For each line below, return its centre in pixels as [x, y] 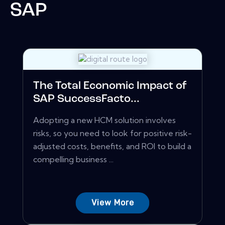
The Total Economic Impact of [110, 86]
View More [113, 203]
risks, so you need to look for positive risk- [113, 133]
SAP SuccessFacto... [86, 99]
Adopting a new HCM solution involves [104, 120]
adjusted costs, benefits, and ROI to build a [112, 146]
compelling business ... [73, 159]
